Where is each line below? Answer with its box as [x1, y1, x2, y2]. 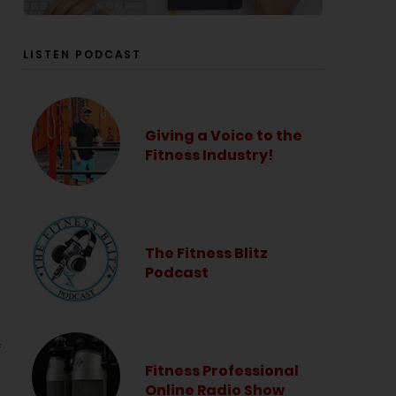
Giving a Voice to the [145, 126, 302, 147]
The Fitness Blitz [145, 243, 268, 264]
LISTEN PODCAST [23, 46, 141, 62]
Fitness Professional [145, 361, 299, 382]
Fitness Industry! [145, 145, 273, 166]
